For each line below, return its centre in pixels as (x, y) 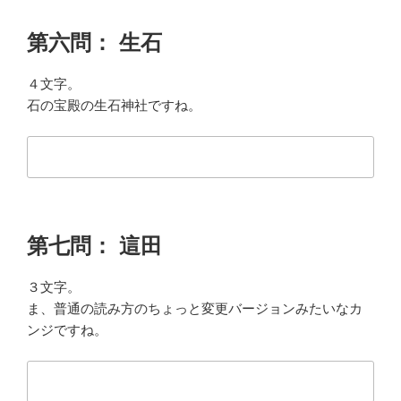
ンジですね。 (67, 329)
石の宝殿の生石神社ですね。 (114, 105)
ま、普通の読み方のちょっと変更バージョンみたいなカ (195, 308)
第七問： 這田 (94, 245)
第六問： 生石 (94, 42)
